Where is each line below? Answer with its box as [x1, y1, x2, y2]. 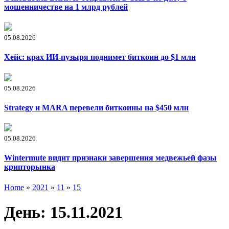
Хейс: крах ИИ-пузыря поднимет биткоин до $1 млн [4, 53, 196, 62]
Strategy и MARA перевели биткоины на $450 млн [4, 103, 189, 112]
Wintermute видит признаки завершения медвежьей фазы [4, 153, 217, 163]
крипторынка [4, 163, 55, 172]
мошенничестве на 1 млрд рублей [4, 2, 128, 11]
